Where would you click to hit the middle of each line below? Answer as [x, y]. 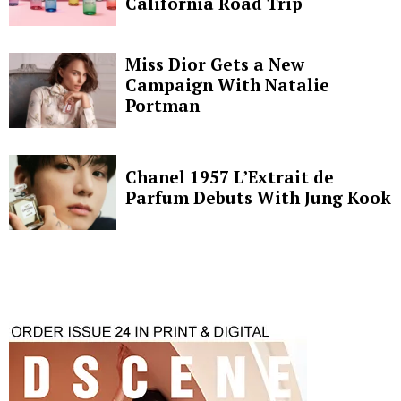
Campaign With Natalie [227, 85]
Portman [162, 106]
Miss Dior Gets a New [215, 64]
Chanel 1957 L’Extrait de [230, 176]
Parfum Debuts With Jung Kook [258, 197]
